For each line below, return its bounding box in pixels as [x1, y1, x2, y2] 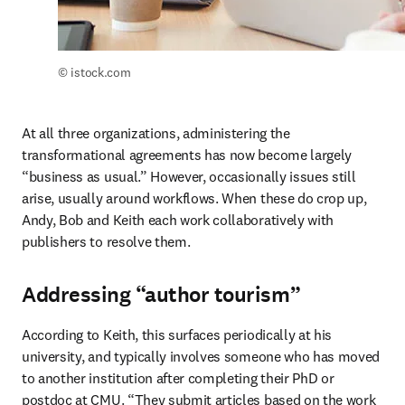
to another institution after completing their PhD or [22, 369, 334, 387]
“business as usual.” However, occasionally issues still [22, 167, 356, 185]
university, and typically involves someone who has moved [22, 347, 381, 365]
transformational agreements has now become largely [22, 146, 352, 164]
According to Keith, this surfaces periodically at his [22, 325, 333, 344]
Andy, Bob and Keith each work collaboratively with [22, 211, 334, 229]
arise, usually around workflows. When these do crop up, [22, 189, 367, 207]
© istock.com [58, 64, 131, 80]
